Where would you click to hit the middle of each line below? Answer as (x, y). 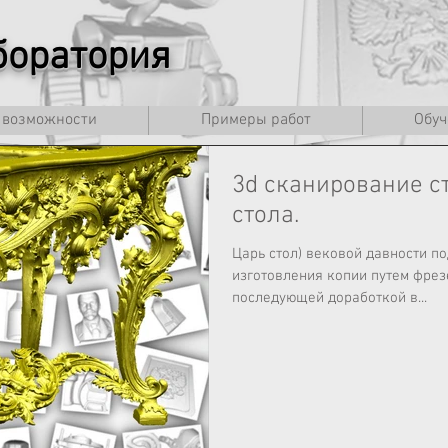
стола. (265, 216)
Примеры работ (255, 120)
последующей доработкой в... (329, 298)
